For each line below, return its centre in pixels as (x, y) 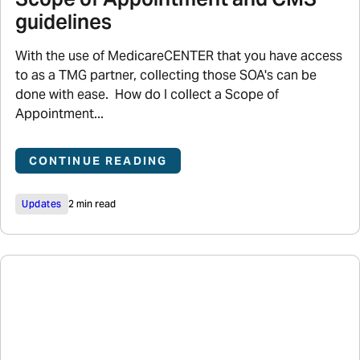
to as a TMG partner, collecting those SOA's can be (166, 76)
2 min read (92, 203)
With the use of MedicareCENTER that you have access (179, 56)
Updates (42, 203)
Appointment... (60, 114)
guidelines (64, 22)
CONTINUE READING (98, 161)
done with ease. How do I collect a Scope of (147, 95)
